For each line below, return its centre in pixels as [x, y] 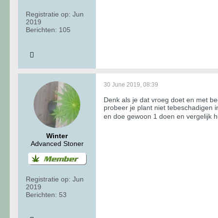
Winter [57, 136]
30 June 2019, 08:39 [131, 84]
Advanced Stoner [57, 143]
